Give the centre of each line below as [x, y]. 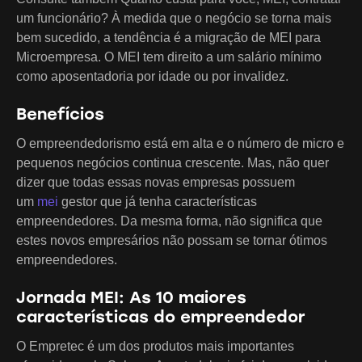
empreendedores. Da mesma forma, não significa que [169, 221]
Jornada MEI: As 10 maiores [131, 297]
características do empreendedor [161, 316]
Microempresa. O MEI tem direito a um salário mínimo [169, 57]
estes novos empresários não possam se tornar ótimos [172, 240]
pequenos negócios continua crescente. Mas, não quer [173, 162]
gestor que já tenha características [158, 201]
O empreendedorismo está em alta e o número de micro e [180, 143]
